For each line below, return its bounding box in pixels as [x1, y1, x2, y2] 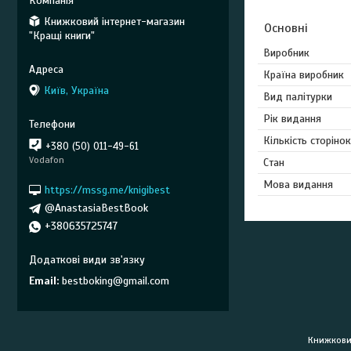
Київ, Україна [44, 84, 109, 97]
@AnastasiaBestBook [45, 201, 148, 215]
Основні [264, 20, 308, 36]
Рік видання [263, 111, 321, 125]
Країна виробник [263, 67, 344, 81]
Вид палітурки [263, 89, 332, 103]
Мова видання [263, 177, 333, 191]
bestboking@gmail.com [62, 273, 169, 288]
